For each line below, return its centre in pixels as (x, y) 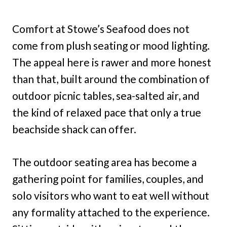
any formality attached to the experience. (111, 212)
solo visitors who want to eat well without (111, 196)
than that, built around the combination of (111, 79)
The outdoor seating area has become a (104, 162)
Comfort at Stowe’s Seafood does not (101, 29)
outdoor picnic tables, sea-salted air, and (106, 96)
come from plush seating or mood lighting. (111, 46)
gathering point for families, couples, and (108, 179)
